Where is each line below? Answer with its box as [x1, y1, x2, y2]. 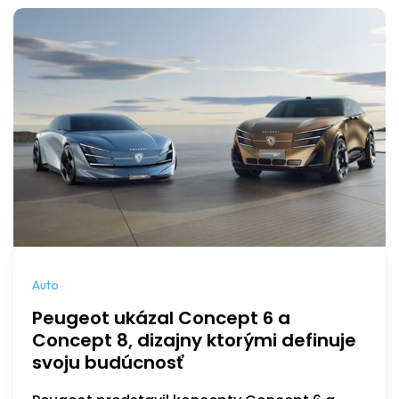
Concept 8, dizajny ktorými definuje [32, 327, 356, 353]
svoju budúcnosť [32, 349, 183, 375]
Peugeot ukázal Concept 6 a [32, 305, 290, 330]
